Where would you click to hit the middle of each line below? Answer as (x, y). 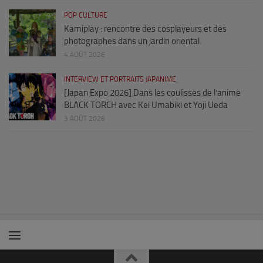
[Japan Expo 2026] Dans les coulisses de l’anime (152, 93)
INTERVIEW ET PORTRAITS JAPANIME (120, 80)
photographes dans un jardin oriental (132, 41)
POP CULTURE (86, 16)
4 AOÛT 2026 (85, 55)
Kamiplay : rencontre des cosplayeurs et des (145, 29)
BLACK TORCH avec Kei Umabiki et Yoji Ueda (146, 105)
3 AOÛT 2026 (85, 119)
